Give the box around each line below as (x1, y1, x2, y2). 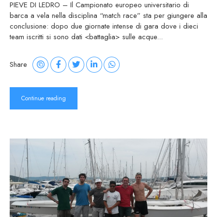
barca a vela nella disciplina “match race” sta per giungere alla (10, 10, 207, 21)
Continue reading (21, 93, 66, 103)
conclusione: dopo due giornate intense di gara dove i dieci (10, 20, 198, 31)
